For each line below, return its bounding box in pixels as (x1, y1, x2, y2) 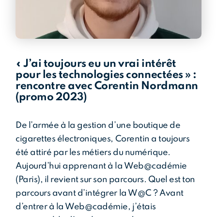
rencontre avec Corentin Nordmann (15, 81, 198, 92)
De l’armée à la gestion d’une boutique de (15, 121, 181, 130)
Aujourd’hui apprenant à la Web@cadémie (15, 162, 187, 171)
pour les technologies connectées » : (15, 70, 197, 81)
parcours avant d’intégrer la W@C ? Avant (15, 189, 184, 198)
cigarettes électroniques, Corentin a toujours (15, 135, 190, 144)
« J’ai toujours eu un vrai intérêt (15, 59, 176, 70)
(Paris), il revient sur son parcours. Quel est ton (15, 175, 195, 185)
